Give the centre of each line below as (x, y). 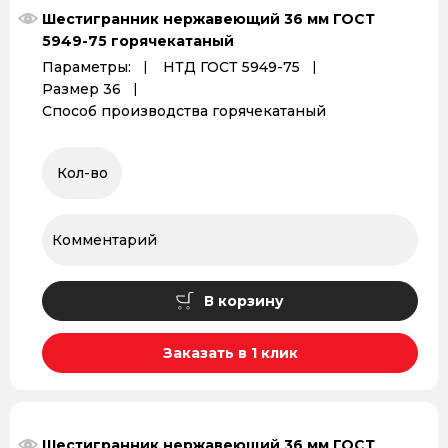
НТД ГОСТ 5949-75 (231, 67)
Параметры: (86, 67)
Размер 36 (81, 89)
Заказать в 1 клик (230, 353)
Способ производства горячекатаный (184, 111)
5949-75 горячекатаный (138, 41)
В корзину (244, 301)
